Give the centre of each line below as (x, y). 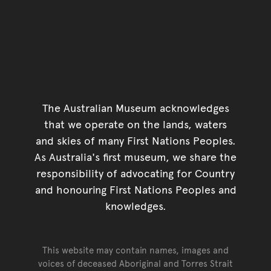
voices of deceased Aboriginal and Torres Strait (135, 263)
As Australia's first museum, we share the (135, 156)
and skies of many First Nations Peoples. (135, 140)
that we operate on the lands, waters (135, 123)
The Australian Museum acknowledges (135, 107)
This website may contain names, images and (135, 249)
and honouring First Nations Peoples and (135, 189)
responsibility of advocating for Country (135, 172)
